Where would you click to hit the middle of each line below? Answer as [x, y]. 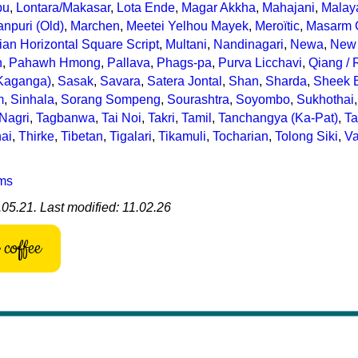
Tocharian [241, 136]
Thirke [36, 136]
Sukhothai [325, 99]
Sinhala [32, 99]
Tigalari [131, 136]
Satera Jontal [185, 81]
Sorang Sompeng [111, 99]
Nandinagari [249, 44]
